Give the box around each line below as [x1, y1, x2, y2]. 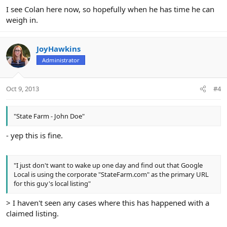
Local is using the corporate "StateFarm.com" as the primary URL [14, 170, 209, 179]
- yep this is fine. [6, 130, 63, 140]
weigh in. [6, 14, 38, 25]
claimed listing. [6, 208, 59, 218]
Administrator [42, 56, 80, 64]
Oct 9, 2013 [6, 84, 39, 94]
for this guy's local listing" [14, 179, 91, 188]
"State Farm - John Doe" [14, 111, 85, 121]
